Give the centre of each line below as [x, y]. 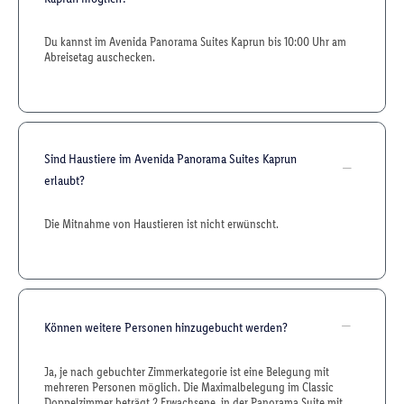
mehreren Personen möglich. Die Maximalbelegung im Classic [189, 387]
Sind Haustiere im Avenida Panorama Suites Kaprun [170, 159]
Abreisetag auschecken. [100, 57]
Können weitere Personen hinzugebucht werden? [166, 327]
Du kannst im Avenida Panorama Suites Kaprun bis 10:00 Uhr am [195, 42]
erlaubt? [64, 180]
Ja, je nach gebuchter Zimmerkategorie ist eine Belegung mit [187, 372]
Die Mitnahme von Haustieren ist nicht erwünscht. [161, 224]
